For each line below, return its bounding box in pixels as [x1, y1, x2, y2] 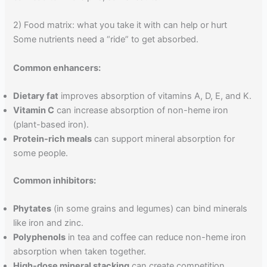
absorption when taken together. [13, 246, 147, 257]
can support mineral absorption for [92, 133, 235, 144]
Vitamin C [13, 104, 55, 116]
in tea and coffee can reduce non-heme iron [66, 232, 247, 243]
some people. [13, 147, 69, 159]
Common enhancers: [13, 62, 101, 73]
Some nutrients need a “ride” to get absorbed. [13, 34, 199, 45]
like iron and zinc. [13, 218, 84, 229]
